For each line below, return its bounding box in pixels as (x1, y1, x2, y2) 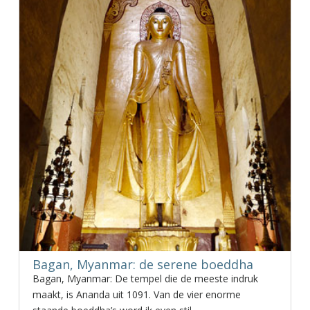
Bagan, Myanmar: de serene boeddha (32, 256, 253, 273)
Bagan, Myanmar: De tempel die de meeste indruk (32, 272, 258, 285)
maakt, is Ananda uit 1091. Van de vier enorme (32, 288, 241, 301)
